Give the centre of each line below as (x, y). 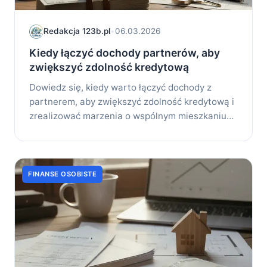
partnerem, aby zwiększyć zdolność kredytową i (132, 101)
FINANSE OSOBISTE (62, 174)
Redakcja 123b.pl (77, 31)
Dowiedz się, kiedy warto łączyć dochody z (120, 87)
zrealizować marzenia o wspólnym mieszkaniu (128, 116)
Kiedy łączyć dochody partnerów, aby (125, 52)
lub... (39, 130)
